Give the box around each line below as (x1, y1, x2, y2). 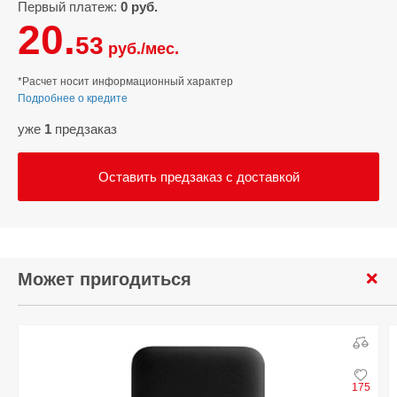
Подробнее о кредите (18, 92, 128, 105)
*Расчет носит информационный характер (18, 75, 233, 88)
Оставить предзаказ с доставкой (97, 168, 300, 184)
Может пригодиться (18, 269, 191, 289)
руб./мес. (104, 40, 179, 58)
